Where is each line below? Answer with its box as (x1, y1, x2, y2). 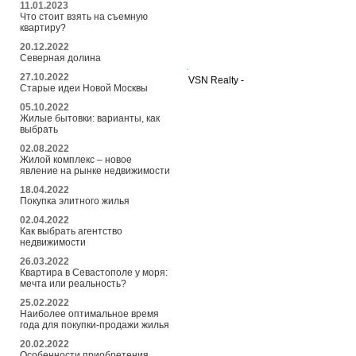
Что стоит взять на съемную (20, 10, 148, 22)
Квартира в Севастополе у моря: (20, 266, 168, 278)
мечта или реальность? (20, 277, 126, 289)
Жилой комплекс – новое (20, 153, 132, 165)
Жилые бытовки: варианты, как (20, 112, 160, 124)
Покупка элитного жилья (20, 195, 130, 207)
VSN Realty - (188, 75, 249, 86)
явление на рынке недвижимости (20, 164, 170, 176)
